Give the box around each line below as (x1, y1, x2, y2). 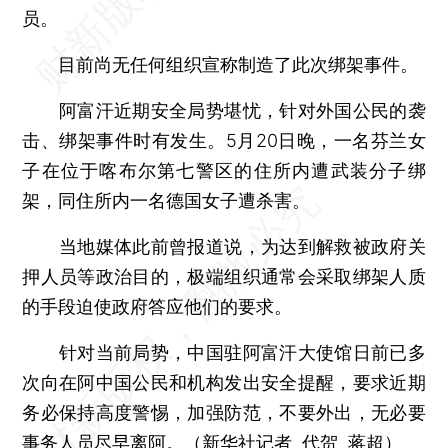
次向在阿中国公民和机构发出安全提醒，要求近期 (22, 371, 426, 393)
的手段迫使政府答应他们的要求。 (22, 295, 293, 317)
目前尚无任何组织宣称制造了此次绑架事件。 (22, 53, 419, 75)
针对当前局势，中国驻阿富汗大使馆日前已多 (22, 341, 426, 363)
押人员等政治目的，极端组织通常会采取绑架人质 (22, 265, 426, 287)
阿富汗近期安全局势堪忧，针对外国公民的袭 (22, 99, 426, 121)
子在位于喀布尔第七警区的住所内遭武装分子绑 (22, 159, 426, 181)
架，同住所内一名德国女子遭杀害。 (22, 189, 311, 211)
